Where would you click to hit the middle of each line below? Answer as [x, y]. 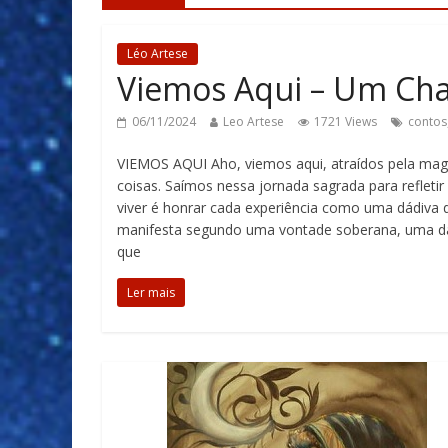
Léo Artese [157, 53]
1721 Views [345, 121]
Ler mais [151, 292]
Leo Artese [253, 121]
